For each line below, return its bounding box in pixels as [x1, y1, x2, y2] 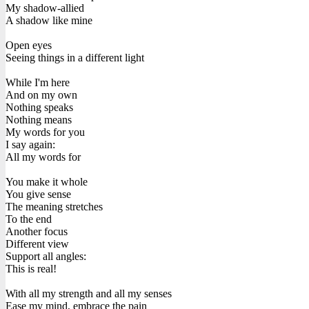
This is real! [6, 262, 57, 275]
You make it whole [6, 175, 88, 188]
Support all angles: [6, 250, 86, 262]
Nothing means [6, 113, 72, 126]
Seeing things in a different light [6, 51, 144, 63]
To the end [6, 212, 52, 225]
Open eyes [6, 39, 52, 51]
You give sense [6, 188, 71, 200]
